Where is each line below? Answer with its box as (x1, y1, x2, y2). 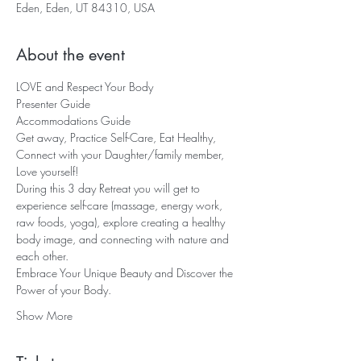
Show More (16, 307, 73, 323)
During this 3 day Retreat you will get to (16, 180, 203, 196)
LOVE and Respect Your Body (16, 78, 156, 94)
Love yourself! (16, 163, 85, 179)
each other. (16, 247, 78, 263)
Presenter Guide (16, 95, 90, 111)
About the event (16, 44, 125, 65)
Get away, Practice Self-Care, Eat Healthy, (16, 129, 219, 145)
